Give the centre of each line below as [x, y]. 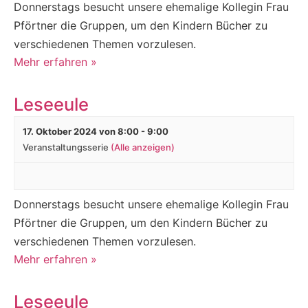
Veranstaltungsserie [67, 147]
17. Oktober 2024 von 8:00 [81, 131]
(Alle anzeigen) [143, 147]
